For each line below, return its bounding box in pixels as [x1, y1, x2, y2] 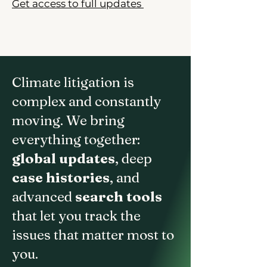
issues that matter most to [12, 226, 174, 243]
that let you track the [12, 207, 141, 224]
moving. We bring [12, 112, 125, 129]
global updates [12, 150, 115, 167]
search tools [75, 188, 162, 205]
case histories [12, 169, 110, 186]
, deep [115, 150, 152, 167]
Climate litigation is [12, 74, 134, 91]
